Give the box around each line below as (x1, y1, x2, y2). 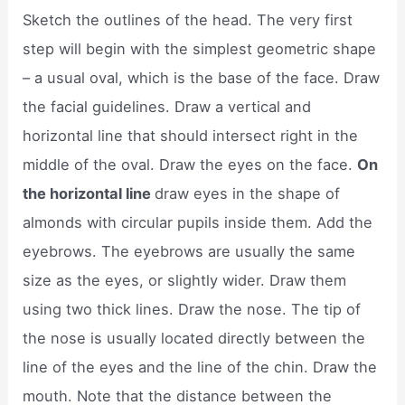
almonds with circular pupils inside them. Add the (23, 213, 373, 232)
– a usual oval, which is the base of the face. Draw (23, 69, 381, 88)
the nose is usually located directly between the (23, 329, 366, 348)
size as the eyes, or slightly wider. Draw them (23, 271, 347, 290)
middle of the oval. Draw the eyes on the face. (23, 155, 358, 174)
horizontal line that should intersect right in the (23, 127, 359, 146)
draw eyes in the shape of (155, 184, 341, 203)
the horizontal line (23, 184, 155, 203)
